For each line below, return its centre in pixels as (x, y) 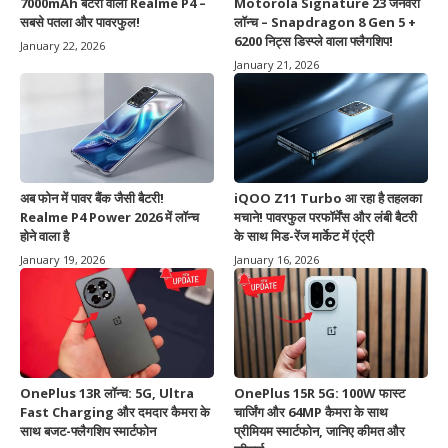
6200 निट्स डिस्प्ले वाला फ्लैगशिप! (313, 41)
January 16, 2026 (276, 260)
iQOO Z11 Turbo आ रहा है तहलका (328, 198)
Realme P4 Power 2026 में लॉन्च (109, 217)
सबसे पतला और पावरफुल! (80, 22)
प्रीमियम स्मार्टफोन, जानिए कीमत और (319, 430)
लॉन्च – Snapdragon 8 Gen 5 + (325, 22)
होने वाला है (44, 236)
